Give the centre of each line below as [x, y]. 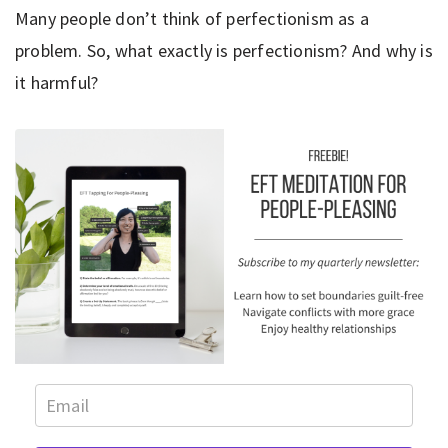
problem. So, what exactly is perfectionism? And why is [224, 50]
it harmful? [57, 82]
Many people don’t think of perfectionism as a [192, 18]
